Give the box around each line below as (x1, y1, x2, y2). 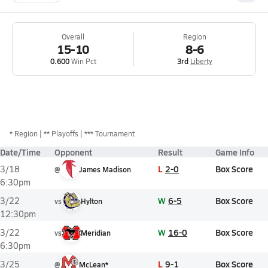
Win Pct (69, 56, 96, 66)
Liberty (190, 56, 212, 66)
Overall (62, 32, 84, 41)
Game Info (215, 146, 254, 158)
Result (158, 146, 182, 158)
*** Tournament (84, 129, 135, 138)
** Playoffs (44, 129, 78, 138)
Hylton (81, 196, 102, 206)
